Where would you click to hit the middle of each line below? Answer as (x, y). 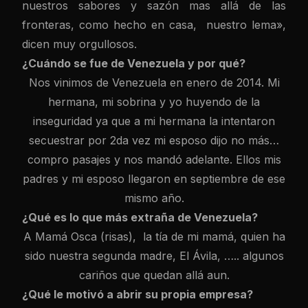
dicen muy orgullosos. (79, 44)
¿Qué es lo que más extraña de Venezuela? (140, 217)
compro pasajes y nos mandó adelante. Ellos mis (154, 159)
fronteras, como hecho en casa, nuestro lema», (154, 25)
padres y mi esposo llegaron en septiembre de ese (154, 179)
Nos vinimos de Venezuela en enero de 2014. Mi (154, 82)
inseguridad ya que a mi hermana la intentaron (154, 121)
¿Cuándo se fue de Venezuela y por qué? (134, 63)
